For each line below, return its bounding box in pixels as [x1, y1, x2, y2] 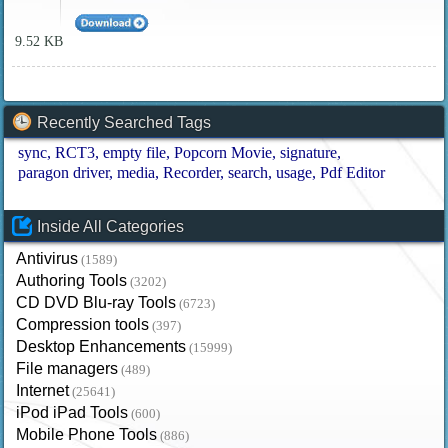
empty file [103, 143, 167, 161]
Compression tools [16, 315, 150, 333]
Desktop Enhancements [16, 337, 187, 355]
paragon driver [18, 163, 110, 181]
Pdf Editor [320, 163, 386, 181]
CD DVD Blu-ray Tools [16, 293, 177, 311]
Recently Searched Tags [37, 113, 212, 131]
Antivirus [16, 249, 79, 267]
